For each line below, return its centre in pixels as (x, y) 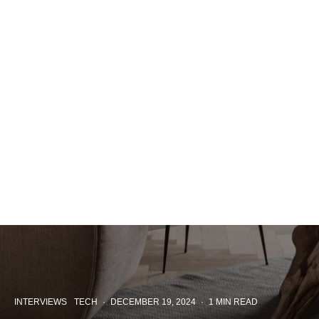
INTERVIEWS (41, 302)
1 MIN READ (233, 302)
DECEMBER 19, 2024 (153, 302)
